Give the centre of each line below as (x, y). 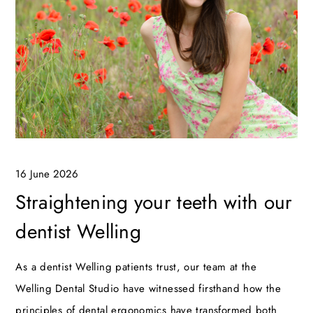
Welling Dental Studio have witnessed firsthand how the (148, 288)
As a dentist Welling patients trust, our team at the (136, 267)
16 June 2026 (47, 174)
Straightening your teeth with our (154, 202)
